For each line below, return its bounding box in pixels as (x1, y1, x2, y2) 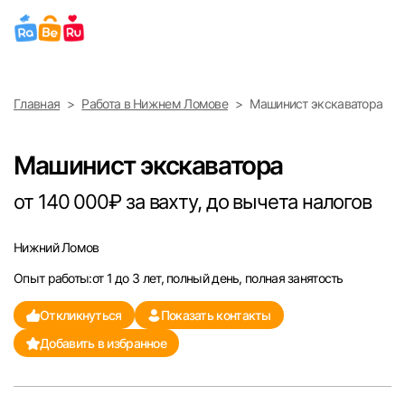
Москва (14, 133, 64, 152)
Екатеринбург (14, 277, 103, 296)
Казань (14, 372, 59, 391)
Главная (14, 96, 61, 111)
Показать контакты (160, 307, 271, 323)
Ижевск (14, 229, 64, 248)
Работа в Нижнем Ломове (81, 96, 229, 111)
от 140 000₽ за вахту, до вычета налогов (14, 190, 372, 213)
